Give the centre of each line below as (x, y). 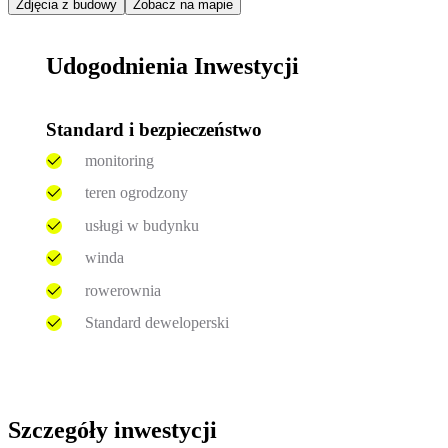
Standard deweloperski (156, 322)
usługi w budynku (141, 225)
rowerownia (122, 290)
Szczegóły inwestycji (112, 430)
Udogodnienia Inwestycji (173, 66)
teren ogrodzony (136, 193)
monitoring (119, 161)
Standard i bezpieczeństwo (154, 129)
